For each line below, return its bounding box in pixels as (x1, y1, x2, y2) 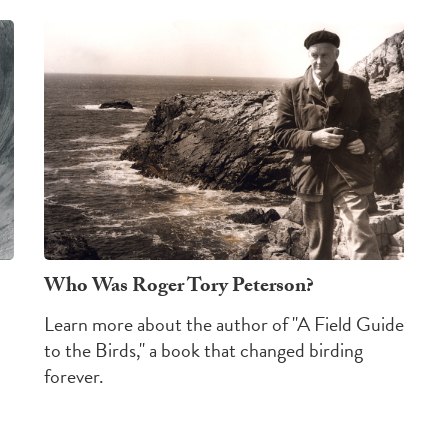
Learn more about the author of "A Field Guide (44, 309, 404, 339)
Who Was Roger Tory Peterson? (44, 271, 314, 305)
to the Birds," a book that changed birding (44, 335, 363, 365)
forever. (44, 361, 104, 391)
